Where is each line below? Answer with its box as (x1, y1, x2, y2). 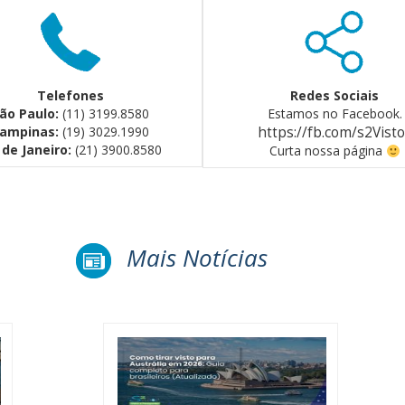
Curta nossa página (268, 142, 386, 160)
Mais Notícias (127, 241, 268, 275)
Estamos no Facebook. (267, 105, 402, 123)
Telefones (36, 87, 104, 105)
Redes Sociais (290, 87, 380, 105)
